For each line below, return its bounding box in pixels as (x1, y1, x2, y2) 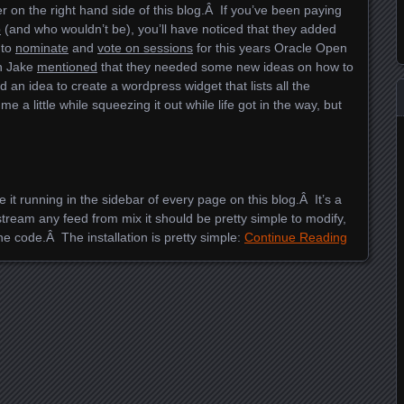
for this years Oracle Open (193, 40, 347, 55)
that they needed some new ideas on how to (97, 59, 353, 74)
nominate (15, 40, 69, 55)
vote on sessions (97, 40, 193, 55)
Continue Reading (244, 229, 347, 244)
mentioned (37, 59, 97, 74)
